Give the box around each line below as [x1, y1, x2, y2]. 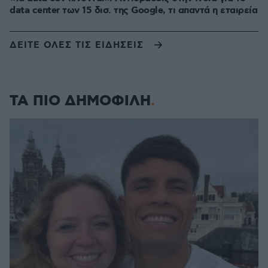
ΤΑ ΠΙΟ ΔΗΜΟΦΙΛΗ [10, 91, 151, 111]
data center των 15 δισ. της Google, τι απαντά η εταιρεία [10, 4, 257, 17]
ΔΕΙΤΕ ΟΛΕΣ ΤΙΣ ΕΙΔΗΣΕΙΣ [10, 39, 144, 52]
